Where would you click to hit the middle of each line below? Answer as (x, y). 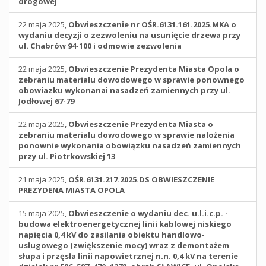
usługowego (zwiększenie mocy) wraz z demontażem (124, 245)
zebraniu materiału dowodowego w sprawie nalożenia (126, 135)
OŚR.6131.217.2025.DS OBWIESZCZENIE (141, 179)
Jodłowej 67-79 (46, 101)
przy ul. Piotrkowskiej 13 (67, 156)
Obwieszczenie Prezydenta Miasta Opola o (154, 69)
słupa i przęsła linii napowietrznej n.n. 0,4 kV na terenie (128, 256)
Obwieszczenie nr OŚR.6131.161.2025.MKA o (152, 24)
